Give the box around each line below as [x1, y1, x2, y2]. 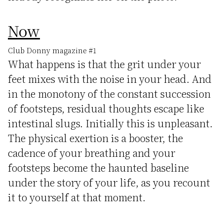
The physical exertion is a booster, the [8, 131, 183, 145]
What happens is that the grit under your [8, 57, 201, 71]
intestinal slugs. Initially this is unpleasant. [8, 116, 213, 130]
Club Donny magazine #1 [8, 45, 97, 55]
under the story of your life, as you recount [8, 175, 210, 189]
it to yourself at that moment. [8, 190, 146, 204]
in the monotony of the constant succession [8, 86, 211, 101]
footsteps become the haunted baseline [8, 160, 189, 175]
